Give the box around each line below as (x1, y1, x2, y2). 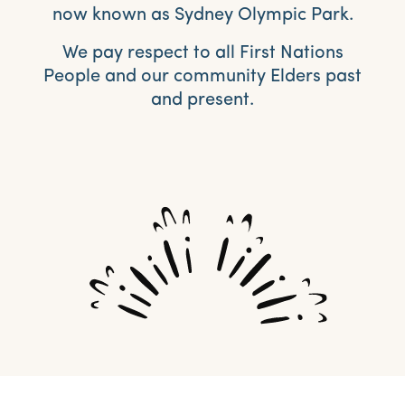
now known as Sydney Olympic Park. (52, 6, 353, 25)
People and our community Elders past (43, 68, 362, 87)
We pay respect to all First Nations (61, 44, 344, 63)
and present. (151, 91, 254, 110)
